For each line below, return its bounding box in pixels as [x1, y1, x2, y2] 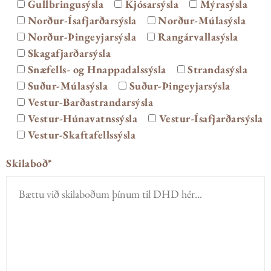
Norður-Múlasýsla [158, 13, 246, 27]
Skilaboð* [6, 156, 52, 170]
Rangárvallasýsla [157, 30, 238, 44]
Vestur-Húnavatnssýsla [27, 111, 137, 125]
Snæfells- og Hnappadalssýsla [27, 62, 166, 76]
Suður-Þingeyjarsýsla [129, 79, 230, 93]
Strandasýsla [188, 62, 247, 76]
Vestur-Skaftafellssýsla [27, 128, 135, 142]
